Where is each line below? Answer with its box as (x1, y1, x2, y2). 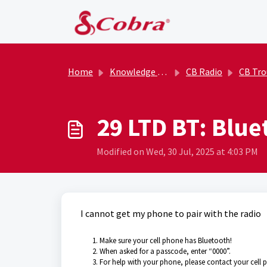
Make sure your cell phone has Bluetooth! (100, 235, 232, 246)
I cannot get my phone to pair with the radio (80, 207, 261, 219)
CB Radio (186, 66, 222, 77)
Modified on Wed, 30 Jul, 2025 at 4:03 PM (97, 145, 258, 157)
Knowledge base (110, 66, 157, 77)
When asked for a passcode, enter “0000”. (100, 246, 231, 256)
